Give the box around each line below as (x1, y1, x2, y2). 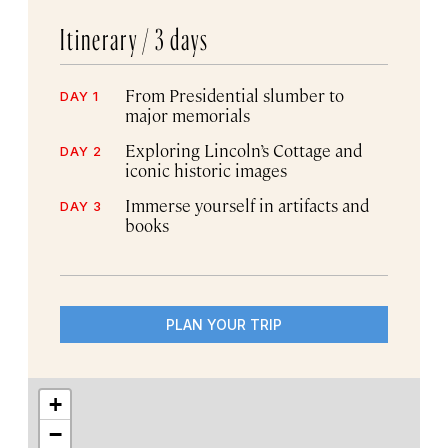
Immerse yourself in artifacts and (125, 193, 369, 216)
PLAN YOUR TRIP (166, 315, 282, 333)
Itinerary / (60, 26, 155, 43)
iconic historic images (125, 158, 287, 181)
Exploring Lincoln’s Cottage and (125, 138, 362, 161)
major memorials (125, 103, 250, 126)
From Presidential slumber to (125, 83, 344, 106)
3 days (155, 26, 209, 43)
